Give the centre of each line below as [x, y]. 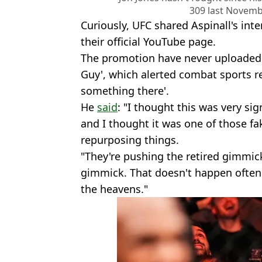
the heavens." [114, 189]
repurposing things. [130, 139]
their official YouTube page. [148, 41]
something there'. [125, 90]
